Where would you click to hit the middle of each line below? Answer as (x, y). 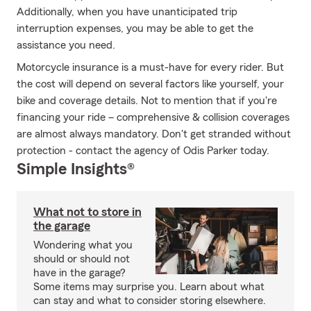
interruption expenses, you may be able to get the (135, 28)
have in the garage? (79, 273)
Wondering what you (83, 245)
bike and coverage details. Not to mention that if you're (147, 101)
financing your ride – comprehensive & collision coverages (153, 117)
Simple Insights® (76, 169)
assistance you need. (66, 45)
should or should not (82, 259)
